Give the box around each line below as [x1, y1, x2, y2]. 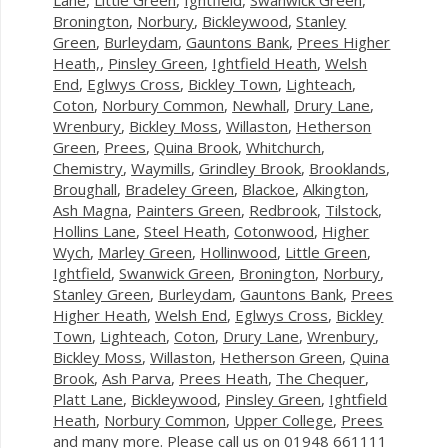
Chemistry [53, 157, 124, 178]
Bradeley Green [125, 178, 235, 199]
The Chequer [276, 367, 366, 388]
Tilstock [325, 199, 379, 220]
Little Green [285, 241, 368, 262]
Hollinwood [200, 241, 278, 262]
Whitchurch [246, 136, 322, 157]
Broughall [53, 178, 118, 199]
